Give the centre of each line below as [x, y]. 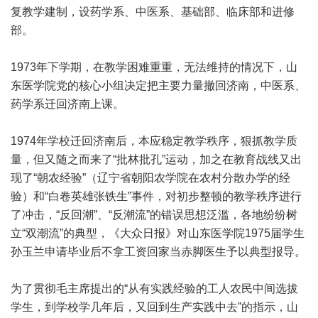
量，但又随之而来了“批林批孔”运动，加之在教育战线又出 [156, 159]
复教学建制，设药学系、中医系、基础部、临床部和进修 [153, 12]
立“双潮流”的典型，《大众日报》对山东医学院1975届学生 [158, 233]
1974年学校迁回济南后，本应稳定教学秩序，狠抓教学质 [154, 141]
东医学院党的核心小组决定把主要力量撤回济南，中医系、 [158, 86]
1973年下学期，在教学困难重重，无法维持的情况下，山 [154, 67]
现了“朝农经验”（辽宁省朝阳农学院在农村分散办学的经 [150, 178]
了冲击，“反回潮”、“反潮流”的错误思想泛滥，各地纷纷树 [154, 215]
